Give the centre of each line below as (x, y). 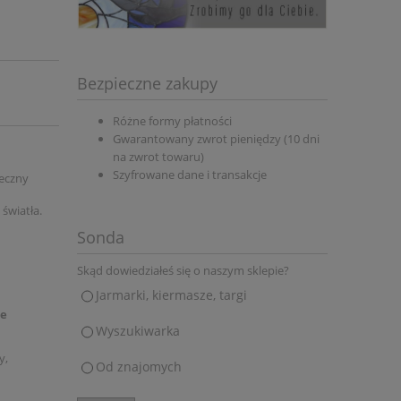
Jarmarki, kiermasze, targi (171, 294)
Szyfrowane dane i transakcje (190, 175)
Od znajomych (139, 366)
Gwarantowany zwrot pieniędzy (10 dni (216, 139)
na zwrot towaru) (158, 157)
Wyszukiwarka (138, 330)
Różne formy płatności (172, 121)
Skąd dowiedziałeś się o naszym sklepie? (183, 271)
